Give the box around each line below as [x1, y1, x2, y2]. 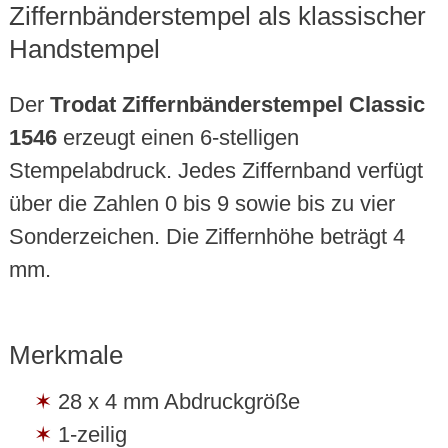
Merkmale [8, 340, 123, 371]
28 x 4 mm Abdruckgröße [57, 389, 300, 415]
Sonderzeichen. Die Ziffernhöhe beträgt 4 [8, 224, 405, 250]
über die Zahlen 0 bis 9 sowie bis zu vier [8, 191, 395, 217]
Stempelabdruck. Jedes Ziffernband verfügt [8, 158, 423, 184]
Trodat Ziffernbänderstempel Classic [49, 92, 425, 118]
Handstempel [8, 34, 160, 65]
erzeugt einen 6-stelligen [56, 125, 299, 151]
